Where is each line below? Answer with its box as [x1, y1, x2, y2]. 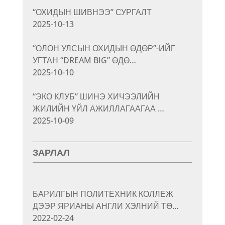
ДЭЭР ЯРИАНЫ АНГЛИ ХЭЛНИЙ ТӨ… [32, 200, 179, 212]
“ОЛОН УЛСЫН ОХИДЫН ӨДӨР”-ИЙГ [32, 43, 175, 54]
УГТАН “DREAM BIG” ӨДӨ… [32, 55, 136, 66]
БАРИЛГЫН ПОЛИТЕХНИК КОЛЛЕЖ [32, 188, 173, 200]
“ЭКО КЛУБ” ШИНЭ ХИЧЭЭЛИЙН [32, 91, 160, 102]
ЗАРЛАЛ [32, 147, 70, 158]
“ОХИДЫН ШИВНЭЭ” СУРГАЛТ [32, 7, 152, 18]
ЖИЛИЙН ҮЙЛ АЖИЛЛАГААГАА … [32, 103, 164, 115]
